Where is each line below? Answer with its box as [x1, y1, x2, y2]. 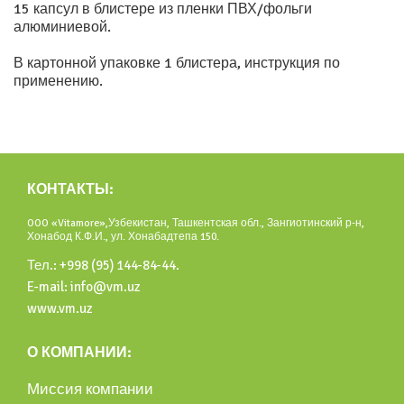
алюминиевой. [14, 18, 111, 37]
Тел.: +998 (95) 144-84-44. [27, 257, 179, 274]
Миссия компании [27, 380, 153, 399]
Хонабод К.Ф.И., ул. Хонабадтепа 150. [27, 230, 219, 244]
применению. [14, 72, 103, 91]
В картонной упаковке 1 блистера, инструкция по [14, 54, 340, 73]
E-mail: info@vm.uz [27, 279, 141, 296]
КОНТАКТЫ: [27, 180, 113, 199]
